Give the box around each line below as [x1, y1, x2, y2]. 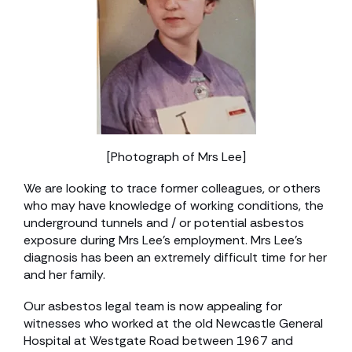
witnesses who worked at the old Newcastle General [24, 315, 323, 332]
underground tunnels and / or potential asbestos [24, 214, 304, 231]
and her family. [24, 266, 105, 283]
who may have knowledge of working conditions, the [24, 197, 324, 214]
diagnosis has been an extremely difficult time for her [24, 249, 327, 266]
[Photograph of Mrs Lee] [106, 148, 246, 165]
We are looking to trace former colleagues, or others [24, 180, 321, 196]
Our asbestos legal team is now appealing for [24, 298, 282, 314]
